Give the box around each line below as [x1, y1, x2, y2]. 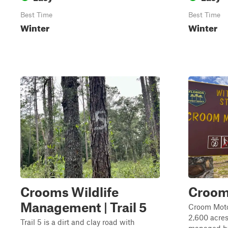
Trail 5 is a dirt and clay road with [20, 217, 135, 226]
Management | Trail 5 [20, 199, 147, 215]
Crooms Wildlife [20, 184, 119, 199]
